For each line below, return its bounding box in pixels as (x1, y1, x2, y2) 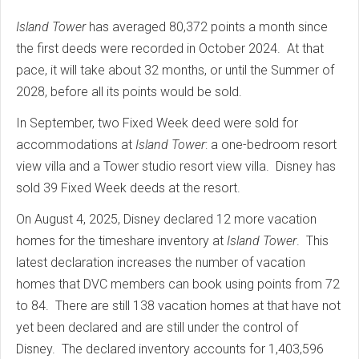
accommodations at (16, 137, 135, 153)
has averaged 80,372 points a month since (86, 19, 328, 35)
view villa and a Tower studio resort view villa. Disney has (16, 159, 336, 175)
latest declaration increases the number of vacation (16, 255, 305, 271)
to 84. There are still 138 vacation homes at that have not (16, 298, 341, 314)
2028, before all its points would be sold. (16, 84, 242, 100)
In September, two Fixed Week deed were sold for (16, 115, 298, 131)
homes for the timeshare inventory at (16, 233, 227, 249)
